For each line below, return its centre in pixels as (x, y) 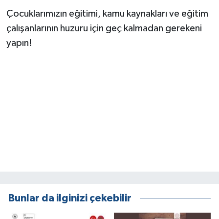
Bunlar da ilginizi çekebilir (70, 198)
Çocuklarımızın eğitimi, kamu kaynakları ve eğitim (107, 13)
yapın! (19, 43)
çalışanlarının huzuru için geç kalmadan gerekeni (104, 28)
